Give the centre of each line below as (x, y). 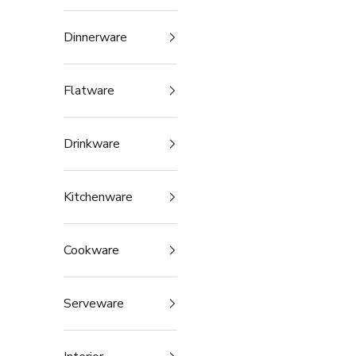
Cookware (91, 251)
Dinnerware (95, 38)
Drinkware (92, 144)
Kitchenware (98, 197)
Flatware (89, 91)
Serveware (94, 304)
